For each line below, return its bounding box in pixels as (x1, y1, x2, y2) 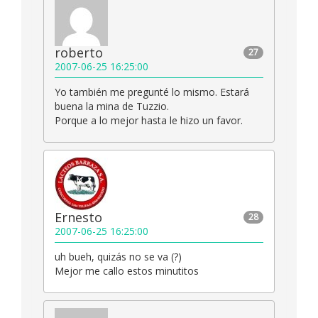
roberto (55, 44, 103, 62)
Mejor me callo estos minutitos (55, 264, 199, 278)
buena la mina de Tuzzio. (55, 99, 169, 114)
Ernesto (55, 209, 102, 226)
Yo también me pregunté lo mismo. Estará (55, 85, 249, 99)
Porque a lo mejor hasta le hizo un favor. (55, 114, 243, 128)
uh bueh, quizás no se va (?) (55, 250, 182, 264)
